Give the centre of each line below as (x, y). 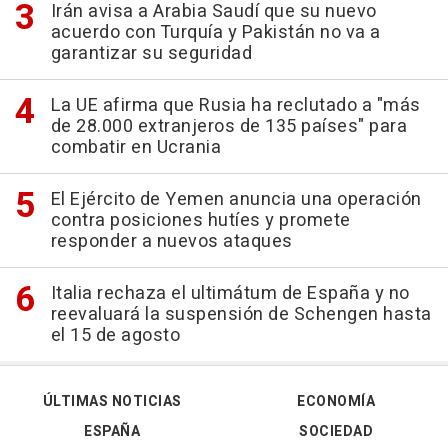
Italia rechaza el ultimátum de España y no (230, 294)
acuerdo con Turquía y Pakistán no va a (215, 33)
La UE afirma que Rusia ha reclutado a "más (235, 106)
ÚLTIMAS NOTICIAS (112, 402)
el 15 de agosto (115, 336)
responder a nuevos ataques (171, 242)
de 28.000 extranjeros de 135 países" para (228, 127)
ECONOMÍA (336, 402)
